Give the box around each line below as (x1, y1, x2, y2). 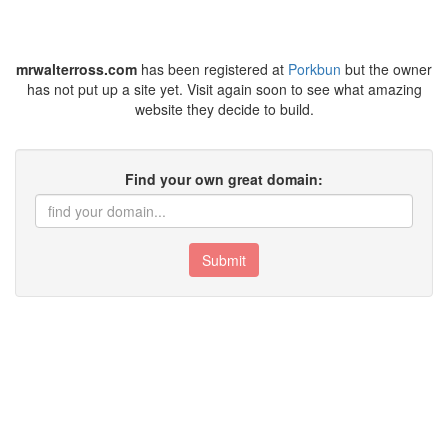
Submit (202, 250, 246, 270)
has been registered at (137, 59, 288, 79)
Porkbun (288, 59, 341, 79)
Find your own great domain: (125, 169, 323, 189)
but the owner (341, 59, 432, 79)
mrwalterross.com (16, 59, 137, 79)
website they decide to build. (134, 99, 314, 119)
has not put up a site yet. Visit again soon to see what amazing (26, 79, 422, 99)
